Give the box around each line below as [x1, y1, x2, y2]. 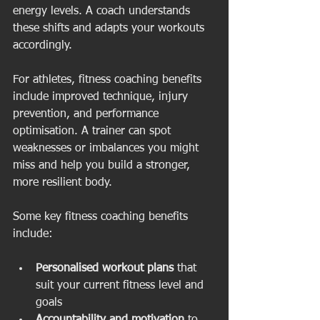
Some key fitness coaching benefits [13, 211, 191, 223]
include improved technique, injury [13, 91, 191, 103]
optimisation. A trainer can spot [13, 126, 174, 137]
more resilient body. [13, 177, 112, 189]
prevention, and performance [13, 109, 162, 120]
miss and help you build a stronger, [13, 160, 194, 171]
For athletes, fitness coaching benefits [13, 74, 205, 86]
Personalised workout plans [36, 263, 174, 274]
